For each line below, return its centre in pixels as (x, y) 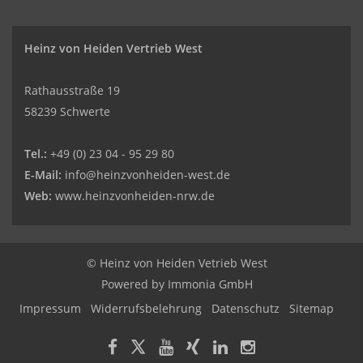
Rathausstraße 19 (72, 90)
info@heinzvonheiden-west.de (146, 175)
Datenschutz (246, 308)
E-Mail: (43, 175)
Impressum (50, 308)
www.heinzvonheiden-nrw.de (133, 196)
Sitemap (312, 308)
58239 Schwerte (67, 111)
